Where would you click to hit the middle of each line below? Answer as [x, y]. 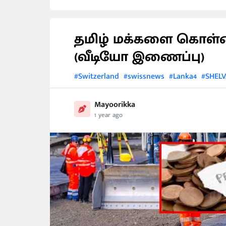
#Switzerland [97, 76]
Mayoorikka [115, 105]
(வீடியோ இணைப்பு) [139, 57]
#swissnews [144, 76]
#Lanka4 [183, 76]
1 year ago [108, 115]
